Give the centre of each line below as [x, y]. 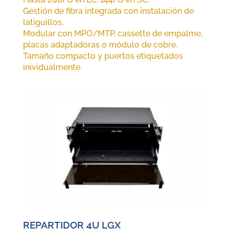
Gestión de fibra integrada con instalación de [108, 11]
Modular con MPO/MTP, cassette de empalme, [112, 33]
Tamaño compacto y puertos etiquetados [103, 56]
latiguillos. [43, 22]
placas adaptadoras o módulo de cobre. [100, 44]
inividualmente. [52, 67]
